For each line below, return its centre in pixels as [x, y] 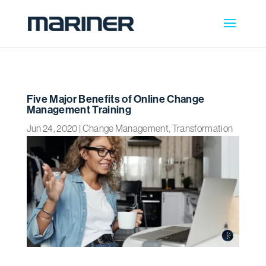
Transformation [202, 128]
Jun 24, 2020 [52, 128]
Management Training [79, 110]
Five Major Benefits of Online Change [115, 99]
